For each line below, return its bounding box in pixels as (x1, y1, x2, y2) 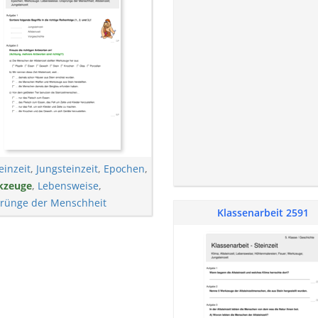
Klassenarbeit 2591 (216, 206, 309, 219)
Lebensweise (37, 179, 99, 192)
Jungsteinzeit (35, 162, 98, 175)
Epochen (103, 162, 145, 175)
